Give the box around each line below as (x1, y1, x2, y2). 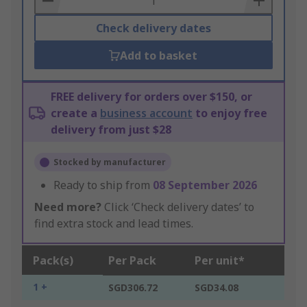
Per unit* (195, 253, 245, 269)
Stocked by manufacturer (53, 156, 166, 169)
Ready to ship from (53, 177, 153, 193)
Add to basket (120, 48, 198, 64)
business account (100, 106, 193, 121)
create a (51, 106, 100, 121)
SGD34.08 (195, 281, 238, 295)
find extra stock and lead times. (34, 216, 193, 232)
